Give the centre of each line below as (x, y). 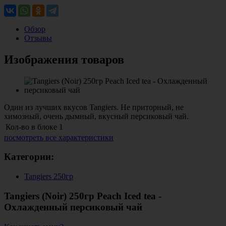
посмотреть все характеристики (59, 137)
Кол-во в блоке (31, 127)
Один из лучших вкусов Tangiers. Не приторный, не (94, 107)
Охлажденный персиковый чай (73, 207)
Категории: (29, 157)
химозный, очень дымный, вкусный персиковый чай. (96, 116)
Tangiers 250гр (49, 177)
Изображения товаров (64, 59)
